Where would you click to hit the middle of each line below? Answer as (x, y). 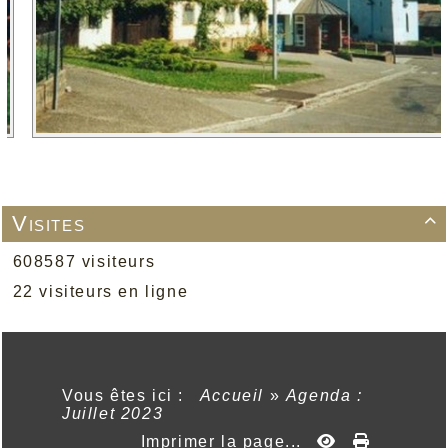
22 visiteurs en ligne (98, 291)
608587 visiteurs (81, 261)
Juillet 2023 (113, 413)
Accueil (232, 395)
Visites (49, 223)
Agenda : (324, 395)
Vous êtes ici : (129, 395)
